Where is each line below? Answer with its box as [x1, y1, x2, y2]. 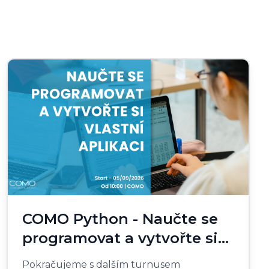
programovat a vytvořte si [22, 229, 218, 247]
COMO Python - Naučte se [22, 210, 218, 228]
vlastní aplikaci [22, 248, 136, 266]
